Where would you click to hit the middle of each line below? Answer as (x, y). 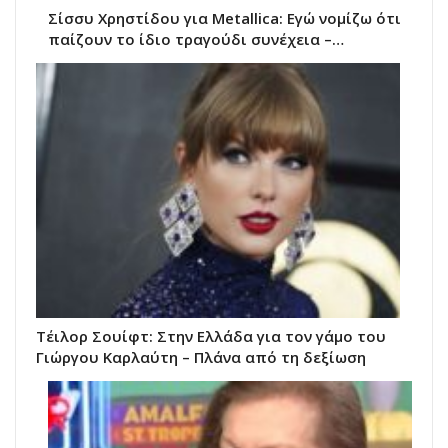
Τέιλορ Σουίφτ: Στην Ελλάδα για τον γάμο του (211, 335)
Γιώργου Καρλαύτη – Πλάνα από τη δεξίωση (201, 356)
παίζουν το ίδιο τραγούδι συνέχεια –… (196, 39)
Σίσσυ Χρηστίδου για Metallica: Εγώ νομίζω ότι (224, 18)
